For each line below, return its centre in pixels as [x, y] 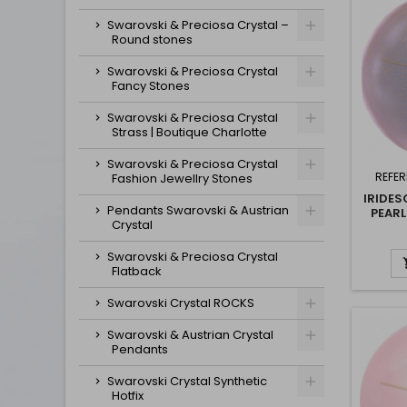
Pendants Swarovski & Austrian [198, 210]
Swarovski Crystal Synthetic [187, 381]
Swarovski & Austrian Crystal [190, 335]
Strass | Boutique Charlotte [189, 132]
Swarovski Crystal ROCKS [181, 303]
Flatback [137, 271]
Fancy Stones [151, 86]
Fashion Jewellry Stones [182, 179]
